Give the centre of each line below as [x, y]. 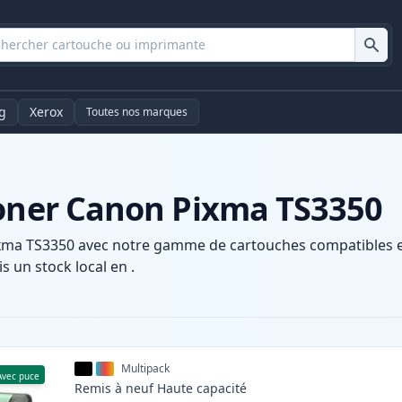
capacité [222, 389]
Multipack [146, 369]
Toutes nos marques [137, 112]
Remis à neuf [114, 389]
